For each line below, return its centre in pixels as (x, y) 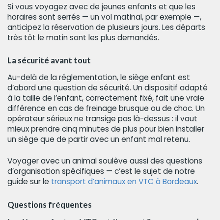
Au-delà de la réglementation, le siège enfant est (99, 78)
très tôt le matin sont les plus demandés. (83, 37)
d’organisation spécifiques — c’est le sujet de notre (101, 171)
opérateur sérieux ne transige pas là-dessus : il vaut (102, 119)
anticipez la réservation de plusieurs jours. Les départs (106, 27)
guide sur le (29, 182)
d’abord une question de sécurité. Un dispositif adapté (108, 88)
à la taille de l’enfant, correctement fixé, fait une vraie (106, 98)
